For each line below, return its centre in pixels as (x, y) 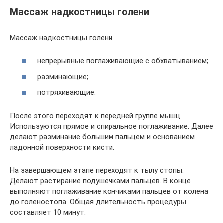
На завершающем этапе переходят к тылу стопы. (97, 170)
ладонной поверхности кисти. (62, 147)
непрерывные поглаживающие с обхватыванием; (123, 61)
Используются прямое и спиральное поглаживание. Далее (111, 126)
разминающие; (63, 76)
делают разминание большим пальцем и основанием (102, 137)
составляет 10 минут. (48, 212)
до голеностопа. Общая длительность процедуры (98, 202)
